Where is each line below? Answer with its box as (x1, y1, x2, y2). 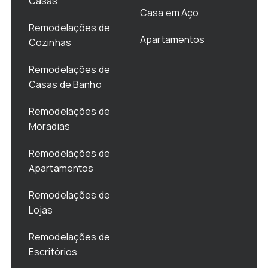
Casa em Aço (140, 5, 199, 19)
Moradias (28, 119, 72, 133)
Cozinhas (28, 35, 71, 49)
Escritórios (28, 245, 80, 258)
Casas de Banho (28, 77, 102, 91)
